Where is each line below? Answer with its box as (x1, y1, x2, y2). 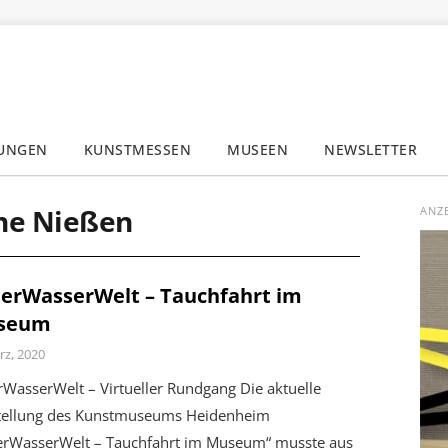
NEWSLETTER (324, 140, 418, 159)
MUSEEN (227, 140, 289, 159)
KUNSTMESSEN (83, 140, 192, 159)
